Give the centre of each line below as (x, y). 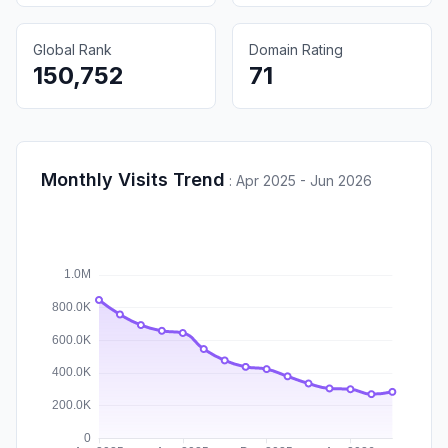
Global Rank (72, 49)
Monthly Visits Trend (133, 179)
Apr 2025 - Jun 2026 (304, 180)
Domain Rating (296, 49)
